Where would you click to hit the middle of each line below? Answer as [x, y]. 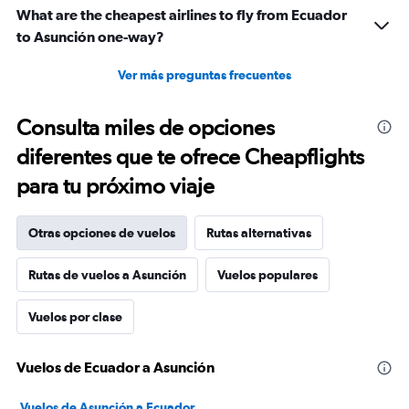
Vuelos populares [267, 275]
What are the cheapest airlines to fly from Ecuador [182, 15]
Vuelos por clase [75, 317]
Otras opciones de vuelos [102, 233]
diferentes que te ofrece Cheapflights [190, 157]
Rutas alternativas [259, 233]
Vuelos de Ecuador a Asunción [115, 367]
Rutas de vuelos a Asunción [107, 275]
